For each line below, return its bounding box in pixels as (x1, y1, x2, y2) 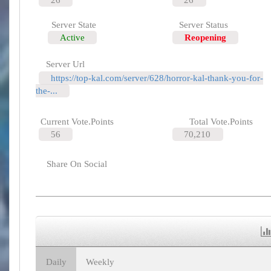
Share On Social (42, 158, 108, 169)
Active (60, 32, 85, 42)
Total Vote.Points (189, 116, 253, 126)
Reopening (184, 32, 226, 42)
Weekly (86, 257, 114, 267)
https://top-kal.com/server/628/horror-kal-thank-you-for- (51, 73, 263, 83)
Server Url (38, 59, 85, 69)
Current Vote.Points (40, 116, 114, 126)
